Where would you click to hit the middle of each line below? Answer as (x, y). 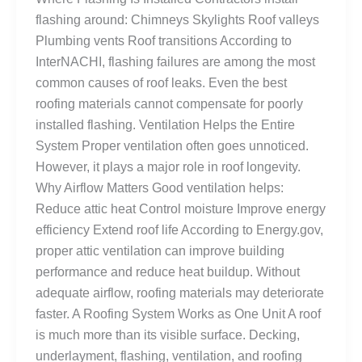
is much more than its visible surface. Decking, (168, 335)
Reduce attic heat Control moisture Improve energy (181, 209)
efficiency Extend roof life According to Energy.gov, (179, 230)
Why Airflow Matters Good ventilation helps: (160, 188)
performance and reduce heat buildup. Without (168, 272)
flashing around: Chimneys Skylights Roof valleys (177, 20)
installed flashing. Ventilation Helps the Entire (165, 125)
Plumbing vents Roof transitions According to (164, 41)
